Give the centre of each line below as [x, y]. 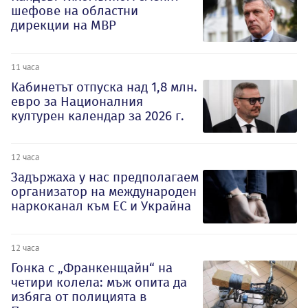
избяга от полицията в [79, 297]
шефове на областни [75, 10]
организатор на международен [104, 192]
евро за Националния [77, 101]
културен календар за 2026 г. [98, 115]
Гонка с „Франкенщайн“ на [92, 268]
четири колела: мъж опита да [99, 283]
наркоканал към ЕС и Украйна [101, 206]
